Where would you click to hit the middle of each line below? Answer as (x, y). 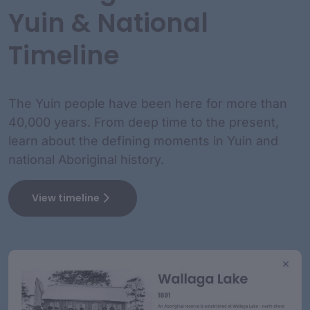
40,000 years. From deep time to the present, (144, 122)
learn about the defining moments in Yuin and (143, 140)
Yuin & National (108, 23)
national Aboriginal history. (86, 159)
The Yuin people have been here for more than (148, 103)
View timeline (66, 198)
